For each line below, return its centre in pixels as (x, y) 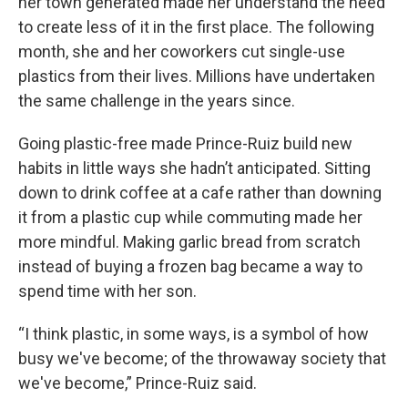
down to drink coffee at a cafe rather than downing (200, 193)
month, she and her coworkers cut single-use (182, 51)
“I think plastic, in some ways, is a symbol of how (194, 334)
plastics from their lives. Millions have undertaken (197, 76)
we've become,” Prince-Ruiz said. (138, 383)
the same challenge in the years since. (157, 101)
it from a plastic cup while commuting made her (190, 217)
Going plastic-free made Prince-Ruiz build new (185, 143)
